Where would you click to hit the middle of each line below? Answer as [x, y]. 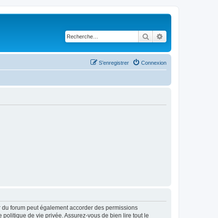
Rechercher [166, 36]
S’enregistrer [114, 63]
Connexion [154, 63]
